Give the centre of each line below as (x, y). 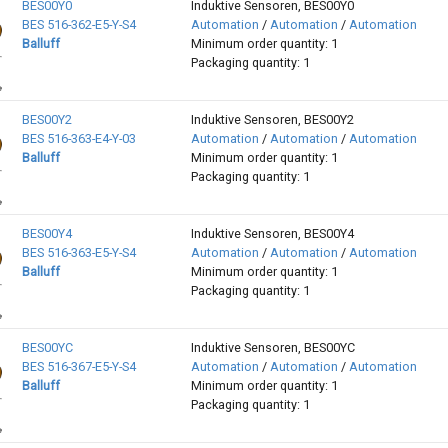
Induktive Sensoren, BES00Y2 (272, 120)
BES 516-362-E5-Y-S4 (78, 25)
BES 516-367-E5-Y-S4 (78, 367)
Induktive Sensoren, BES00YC (272, 348)
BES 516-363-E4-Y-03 (78, 139)
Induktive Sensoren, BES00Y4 (272, 234)
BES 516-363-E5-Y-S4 (78, 253)
